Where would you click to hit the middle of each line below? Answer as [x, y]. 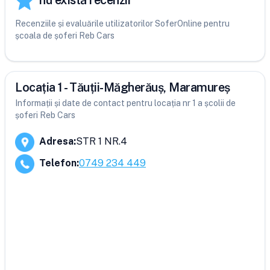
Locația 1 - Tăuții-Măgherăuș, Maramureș [123, 87]
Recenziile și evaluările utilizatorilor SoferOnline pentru [122, 24]
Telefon [58, 163]
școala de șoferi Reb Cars [65, 36]
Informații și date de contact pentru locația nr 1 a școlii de [125, 103]
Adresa [56, 141]
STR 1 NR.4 [102, 141]
